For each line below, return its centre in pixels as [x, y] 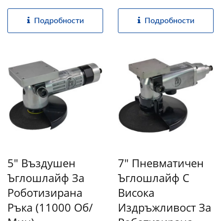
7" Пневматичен [161, 163]
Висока [136, 192]
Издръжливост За [165, 207]
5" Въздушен [41, 163]
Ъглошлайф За [46, 177]
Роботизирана [45, 192]
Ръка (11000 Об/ [50, 207]
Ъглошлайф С [154, 177]
